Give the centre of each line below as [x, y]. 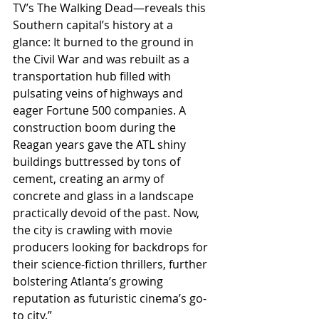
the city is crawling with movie [94, 230]
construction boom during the [96, 127]
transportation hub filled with [93, 76]
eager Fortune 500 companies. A [101, 110]
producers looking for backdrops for [112, 247]
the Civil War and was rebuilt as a [103, 59]
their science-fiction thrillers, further [111, 264]
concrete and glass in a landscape [105, 195]
